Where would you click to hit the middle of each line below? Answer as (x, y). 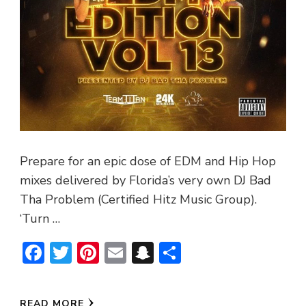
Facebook (89, 252)
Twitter (108, 252)
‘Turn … (40, 218)
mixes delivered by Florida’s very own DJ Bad (145, 180)
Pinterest (144, 252)
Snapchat (200, 252)
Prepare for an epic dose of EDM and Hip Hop (148, 161)
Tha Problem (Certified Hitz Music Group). (138, 199)
